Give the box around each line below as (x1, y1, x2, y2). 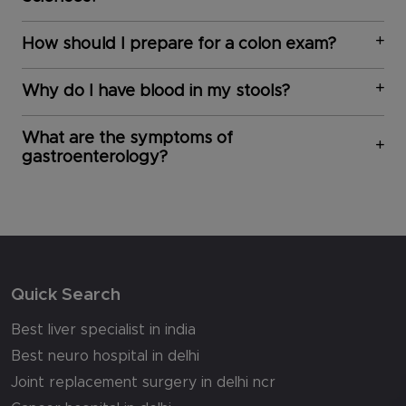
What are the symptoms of (22, 130, 233, 147)
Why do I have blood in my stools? (22, 82, 290, 100)
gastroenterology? (22, 149, 168, 166)
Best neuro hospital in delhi (11, 348, 199, 363)
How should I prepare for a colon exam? (22, 35, 336, 53)
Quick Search (11, 285, 121, 304)
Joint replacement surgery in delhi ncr (11, 374, 275, 390)
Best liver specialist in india (11, 322, 196, 337)
